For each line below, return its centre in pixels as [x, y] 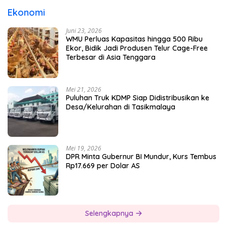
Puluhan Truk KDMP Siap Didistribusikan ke [138, 98]
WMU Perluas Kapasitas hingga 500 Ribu [134, 39]
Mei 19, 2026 [84, 148]
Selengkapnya [110, 214]
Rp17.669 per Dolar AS [103, 166]
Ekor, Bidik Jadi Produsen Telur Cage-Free [137, 48]
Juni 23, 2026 [84, 31]
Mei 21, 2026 [84, 90]
